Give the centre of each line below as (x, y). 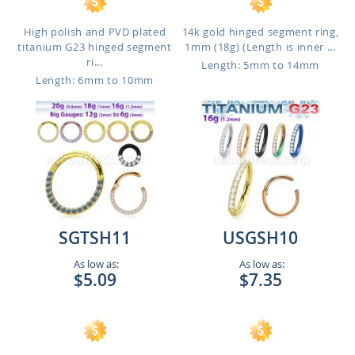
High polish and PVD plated (95, 32)
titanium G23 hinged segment (95, 47)
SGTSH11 (95, 238)
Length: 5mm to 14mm (260, 65)
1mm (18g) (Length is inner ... (260, 47)
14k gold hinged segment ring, (260, 32)
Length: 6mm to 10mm (95, 80)
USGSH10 (260, 238)
